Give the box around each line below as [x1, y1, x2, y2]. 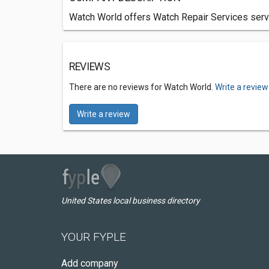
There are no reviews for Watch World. [69, 82, 215, 92]
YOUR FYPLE [61, 230, 126, 244]
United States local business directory [61, 196, 200, 205]
